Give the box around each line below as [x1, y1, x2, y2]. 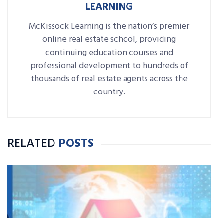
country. [93, 85, 125, 100]
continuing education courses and [45, 46, 173, 60]
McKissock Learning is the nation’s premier [29, 19, 189, 34]
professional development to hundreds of [30, 59, 188, 73]
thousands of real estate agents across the [30, 72, 188, 87]
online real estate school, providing [42, 33, 176, 47]
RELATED [7, 134, 55, 154]
